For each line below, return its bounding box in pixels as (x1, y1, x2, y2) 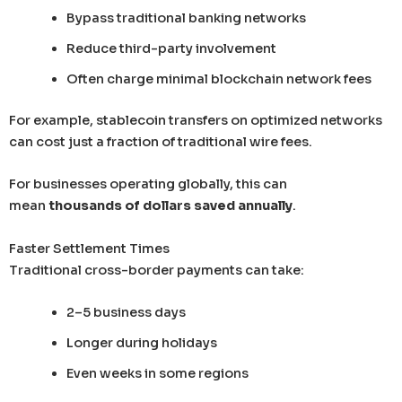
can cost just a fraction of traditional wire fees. (9, 133, 312, 150)
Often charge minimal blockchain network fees (66, 71, 371, 88)
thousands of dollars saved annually (48, 197, 293, 214)
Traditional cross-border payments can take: (9, 261, 304, 278)
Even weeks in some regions (66, 365, 249, 381)
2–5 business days (66, 304, 186, 320)
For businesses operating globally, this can (9, 176, 287, 193)
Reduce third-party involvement (66, 40, 276, 57)
